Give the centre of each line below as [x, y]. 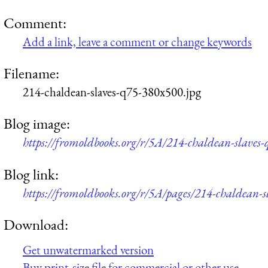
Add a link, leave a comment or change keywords [137, 41]
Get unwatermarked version [88, 249]
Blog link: [31, 174]
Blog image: [37, 124]
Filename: [31, 73]
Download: [36, 225]
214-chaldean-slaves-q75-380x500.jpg [112, 92]
